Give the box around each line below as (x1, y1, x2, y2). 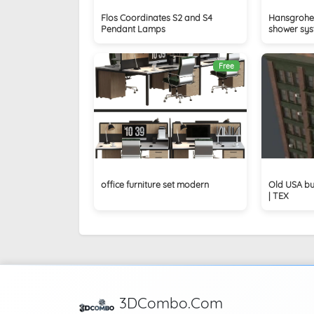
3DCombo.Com (118, 293, 223, 312)
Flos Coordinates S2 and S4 (100, 11, 212, 23)
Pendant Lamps (100, 22, 165, 34)
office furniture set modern (100, 178, 209, 190)
